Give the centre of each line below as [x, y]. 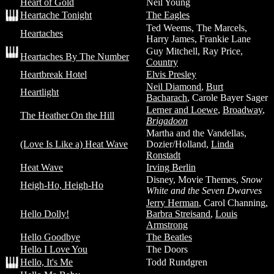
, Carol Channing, [233, 203]
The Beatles [169, 237]
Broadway [243, 110]
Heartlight [39, 92]
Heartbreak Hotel [54, 74]
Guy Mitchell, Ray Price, [194, 51]
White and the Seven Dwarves [204, 191]
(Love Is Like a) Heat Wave [74, 144]
